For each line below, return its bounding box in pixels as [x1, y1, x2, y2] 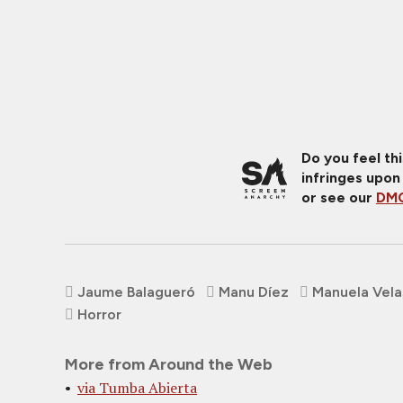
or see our [301, 188, 376, 206]
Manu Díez [219, 282, 289, 300]
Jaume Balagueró [77, 282, 195, 300]
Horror [77, 305, 121, 323]
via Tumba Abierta [77, 377, 197, 398]
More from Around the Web [65, 354, 273, 374]
